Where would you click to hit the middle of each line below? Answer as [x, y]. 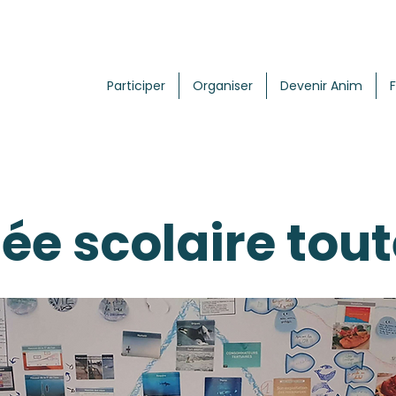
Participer [136, 86]
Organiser [223, 86]
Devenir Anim [321, 86]
